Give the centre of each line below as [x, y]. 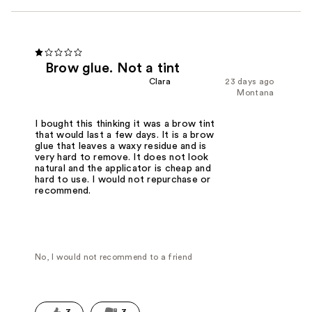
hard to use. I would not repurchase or [123, 179]
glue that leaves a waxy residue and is [121, 146]
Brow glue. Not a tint [113, 68]
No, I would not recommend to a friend [114, 257]
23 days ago [250, 81]
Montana [256, 92]
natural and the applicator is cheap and [123, 168]
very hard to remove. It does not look [122, 157]
